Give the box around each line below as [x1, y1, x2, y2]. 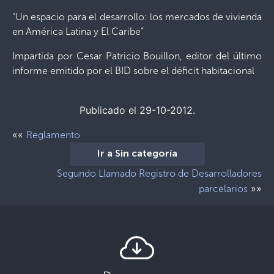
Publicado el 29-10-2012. [79, 104, 195, 116]
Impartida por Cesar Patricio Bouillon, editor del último [12, 50, 262, 62]
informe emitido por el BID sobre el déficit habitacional [12, 65, 254, 76]
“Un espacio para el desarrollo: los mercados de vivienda [12, 11, 262, 23]
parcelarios [199, 183, 248, 194]
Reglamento [26, 129, 80, 141]
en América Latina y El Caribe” [12, 26, 144, 37]
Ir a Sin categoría [97, 149, 177, 159]
